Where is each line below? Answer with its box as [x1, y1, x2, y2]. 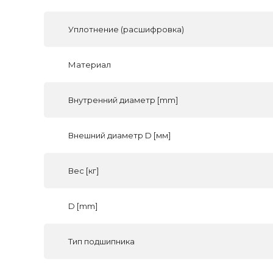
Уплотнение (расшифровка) [68, 24, 184, 34]
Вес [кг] [68, 166, 99, 175]
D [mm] [68, 201, 97, 211]
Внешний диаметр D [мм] [68, 130, 171, 140]
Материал [68, 60, 111, 69]
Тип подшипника [68, 236, 135, 246]
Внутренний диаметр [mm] [68, 95, 178, 105]
